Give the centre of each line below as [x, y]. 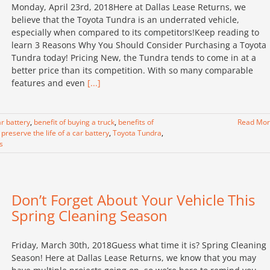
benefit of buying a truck [74, 122]
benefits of [136, 122]
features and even [49, 83]
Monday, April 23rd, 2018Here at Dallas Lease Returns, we [129, 7]
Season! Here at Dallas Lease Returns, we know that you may [134, 258]
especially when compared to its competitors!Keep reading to [135, 32]
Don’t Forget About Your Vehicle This [133, 200]
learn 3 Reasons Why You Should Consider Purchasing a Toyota [139, 45]
